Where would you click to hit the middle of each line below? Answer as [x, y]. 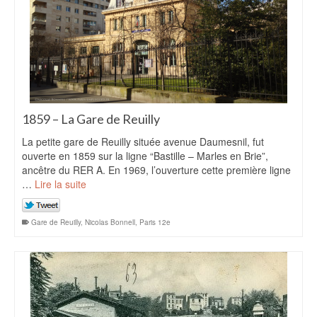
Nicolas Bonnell [110, 222]
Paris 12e [155, 222]
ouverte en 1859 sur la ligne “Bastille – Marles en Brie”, [145, 156]
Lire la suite [60, 184]
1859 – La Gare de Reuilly [91, 119]
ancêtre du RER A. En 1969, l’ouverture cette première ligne [156, 170]
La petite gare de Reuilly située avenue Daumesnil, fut [143, 142]
